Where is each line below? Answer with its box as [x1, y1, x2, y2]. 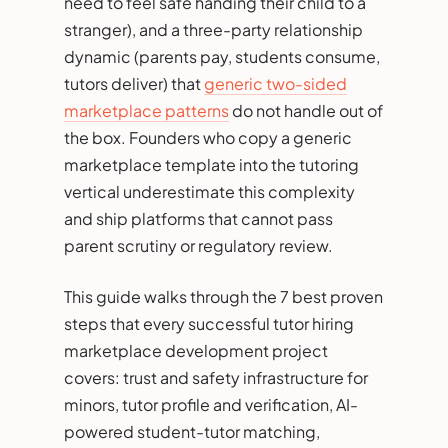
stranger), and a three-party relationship [64, 18, 363, 40]
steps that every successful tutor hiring [64, 312, 354, 334]
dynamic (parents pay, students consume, [64, 45, 380, 67]
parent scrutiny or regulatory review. [64, 234, 333, 256]
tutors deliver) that [64, 72, 204, 94]
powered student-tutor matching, [64, 420, 320, 442]
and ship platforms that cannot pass [64, 207, 333, 229]
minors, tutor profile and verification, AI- [64, 393, 358, 415]
